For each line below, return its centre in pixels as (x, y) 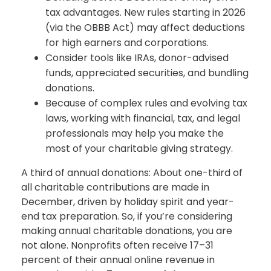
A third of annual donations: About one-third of (132, 172)
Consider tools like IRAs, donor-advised (137, 57)
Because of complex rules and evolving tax (146, 103)
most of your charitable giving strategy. (139, 148)
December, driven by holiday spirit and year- (128, 201)
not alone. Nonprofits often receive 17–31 (117, 245)
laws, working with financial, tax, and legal (143, 118)
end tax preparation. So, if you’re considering (127, 216)
